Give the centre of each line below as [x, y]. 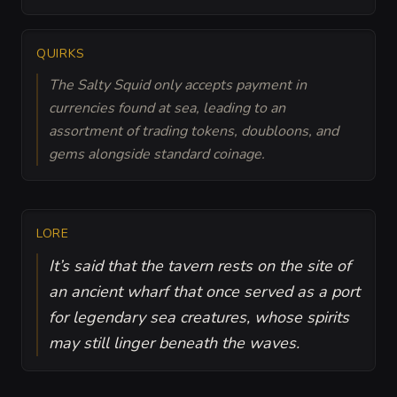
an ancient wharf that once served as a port [204, 291]
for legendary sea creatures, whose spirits [199, 317]
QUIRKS [61, 53]
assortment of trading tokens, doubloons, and [194, 131]
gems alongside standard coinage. [157, 154]
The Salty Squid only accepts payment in [178, 85]
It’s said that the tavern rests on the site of [200, 265]
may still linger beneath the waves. [174, 343]
